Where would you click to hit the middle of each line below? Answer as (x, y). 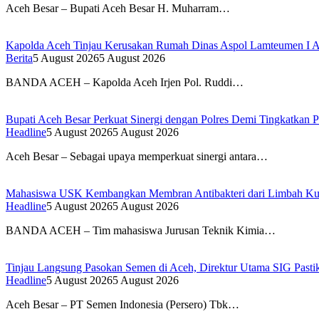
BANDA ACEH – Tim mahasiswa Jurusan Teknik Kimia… (141, 231)
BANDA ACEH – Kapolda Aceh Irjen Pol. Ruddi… (125, 83)
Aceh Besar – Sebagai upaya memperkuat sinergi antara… (137, 157)
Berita (19, 58)
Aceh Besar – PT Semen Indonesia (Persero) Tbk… (122, 305)
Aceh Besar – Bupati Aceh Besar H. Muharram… (118, 9)
